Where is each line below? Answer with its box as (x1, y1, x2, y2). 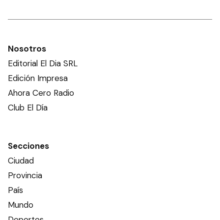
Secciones (8, 140, 49, 151)
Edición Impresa (8, 72, 68, 83)
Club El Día (8, 102, 48, 113)
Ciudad (8, 155, 34, 166)
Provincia (8, 169, 42, 181)
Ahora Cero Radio (8, 87, 74, 98)
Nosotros (8, 43, 46, 54)
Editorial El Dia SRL (8, 57, 78, 69)
